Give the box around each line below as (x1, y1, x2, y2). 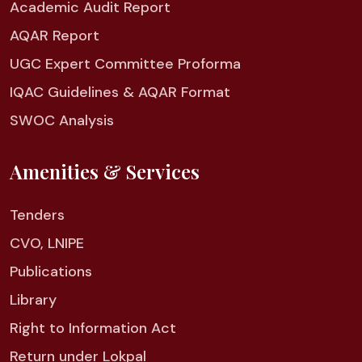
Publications (10, 261, 92, 281)
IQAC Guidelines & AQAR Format (10, 82, 230, 102)
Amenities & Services (10, 158, 200, 184)
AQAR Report (10, 25, 99, 45)
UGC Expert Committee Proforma (10, 53, 241, 74)
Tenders (10, 204, 65, 225)
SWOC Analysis (10, 110, 114, 130)
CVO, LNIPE (10, 233, 84, 253)
